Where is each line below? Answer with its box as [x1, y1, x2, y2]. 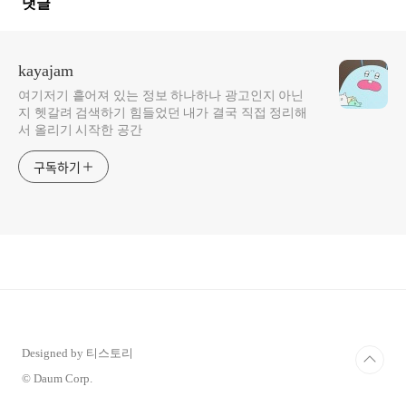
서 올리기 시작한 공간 [18, 122, 142, 137]
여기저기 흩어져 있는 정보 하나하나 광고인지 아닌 [18, 88, 304, 102]
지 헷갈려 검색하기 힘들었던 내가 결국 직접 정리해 [18, 105, 308, 120]
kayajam [18, 61, 73, 80]
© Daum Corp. [22, 371, 92, 385]
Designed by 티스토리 [22, 345, 133, 360]
